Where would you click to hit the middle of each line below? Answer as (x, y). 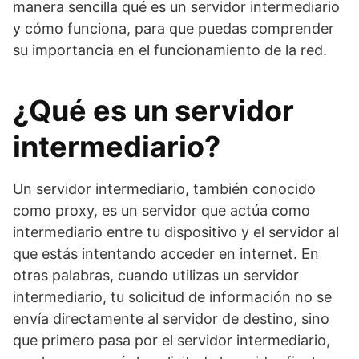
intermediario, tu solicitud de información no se (172, 297)
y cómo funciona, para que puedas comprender (173, 28)
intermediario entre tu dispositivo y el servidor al (176, 232)
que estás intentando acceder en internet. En (166, 254)
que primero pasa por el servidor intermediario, (171, 340)
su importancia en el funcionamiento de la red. (170, 50)
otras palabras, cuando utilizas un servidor (156, 275)
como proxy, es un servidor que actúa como (161, 210)
